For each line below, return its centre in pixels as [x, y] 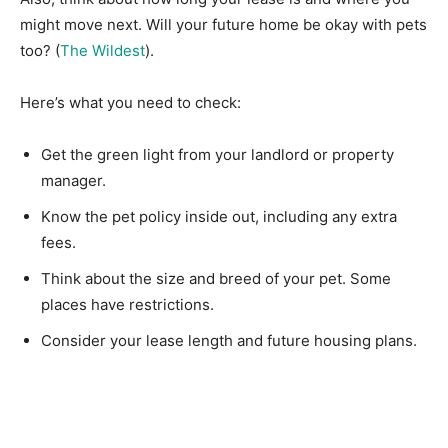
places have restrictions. [127, 305]
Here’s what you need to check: [130, 103]
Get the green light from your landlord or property [217, 155]
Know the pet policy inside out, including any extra [219, 217]
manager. [73, 181]
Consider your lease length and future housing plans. [229, 341]
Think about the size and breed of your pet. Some [216, 279]
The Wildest [102, 51]
